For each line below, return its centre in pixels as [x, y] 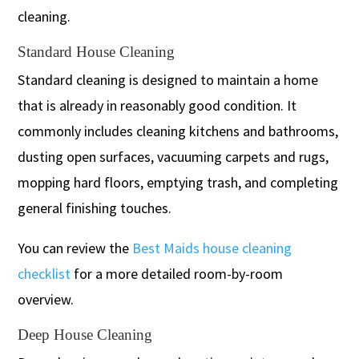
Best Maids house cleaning [212, 248]
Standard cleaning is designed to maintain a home [168, 79]
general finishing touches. [95, 208]
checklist [44, 273]
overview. [46, 299]
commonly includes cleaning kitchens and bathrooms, [178, 131]
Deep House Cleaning [85, 334]
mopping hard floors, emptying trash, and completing [178, 182]
